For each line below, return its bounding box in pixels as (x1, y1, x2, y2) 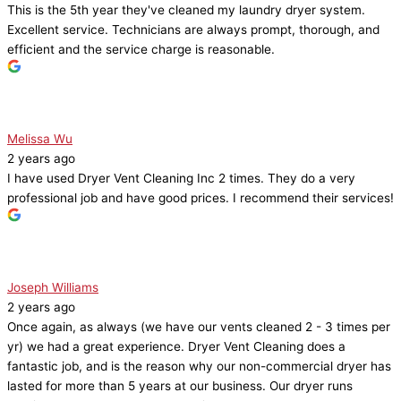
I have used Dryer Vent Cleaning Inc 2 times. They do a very (7, 171, 355, 186)
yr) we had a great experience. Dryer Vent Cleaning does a (7, 339, 346, 354)
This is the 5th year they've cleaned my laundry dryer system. (7, 3, 365, 18)
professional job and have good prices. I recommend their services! (7, 191, 394, 206)
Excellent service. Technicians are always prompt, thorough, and (7, 22, 380, 38)
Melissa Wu (7, 132, 73, 147)
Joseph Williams (7, 280, 98, 295)
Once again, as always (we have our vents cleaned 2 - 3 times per (7, 320, 390, 335)
